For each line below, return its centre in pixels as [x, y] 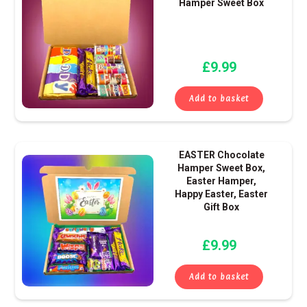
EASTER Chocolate [221, 155]
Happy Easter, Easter [222, 194]
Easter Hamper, [222, 181]
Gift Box [222, 207]
